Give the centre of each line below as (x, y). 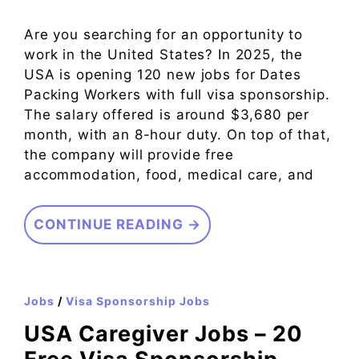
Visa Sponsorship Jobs (138, 301)
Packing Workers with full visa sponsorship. (177, 94)
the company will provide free (129, 154)
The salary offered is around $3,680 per (167, 114)
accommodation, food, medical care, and (169, 174)
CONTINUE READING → (117, 225)
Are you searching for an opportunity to (164, 34)
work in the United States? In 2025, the (164, 54)
